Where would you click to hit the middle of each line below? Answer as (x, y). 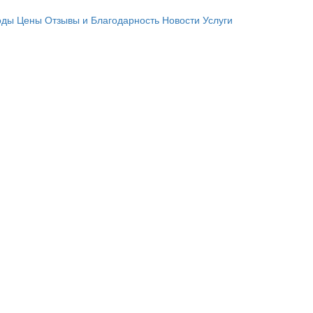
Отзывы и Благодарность (102, 19)
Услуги (218, 19)
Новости (181, 19)
